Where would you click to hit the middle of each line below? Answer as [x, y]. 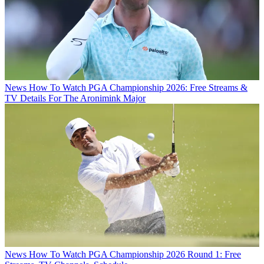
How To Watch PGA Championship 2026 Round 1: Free [135, 254]
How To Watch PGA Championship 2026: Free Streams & [138, 87]
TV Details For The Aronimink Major [75, 98]
